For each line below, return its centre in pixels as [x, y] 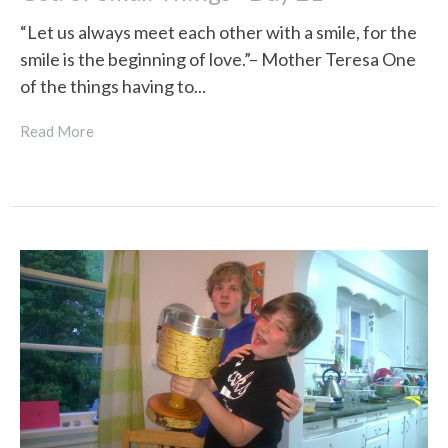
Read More [57, 130]
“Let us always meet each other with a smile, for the [218, 31]
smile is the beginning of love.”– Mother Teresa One [218, 58]
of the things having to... [113, 85]
